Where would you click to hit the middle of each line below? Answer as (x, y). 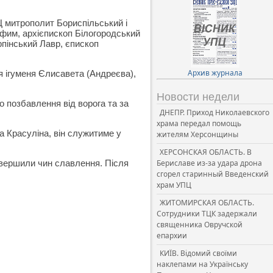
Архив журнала (215, 73)
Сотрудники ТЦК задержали (207, 214)
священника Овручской (200, 225)
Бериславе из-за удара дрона (209, 163)
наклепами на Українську (202, 264)
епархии (172, 236)
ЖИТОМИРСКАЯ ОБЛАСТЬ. (207, 203)
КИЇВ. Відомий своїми (198, 253)
